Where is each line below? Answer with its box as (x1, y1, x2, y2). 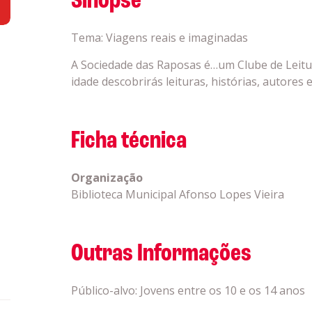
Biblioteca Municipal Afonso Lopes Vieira (70, 187, 284, 202)
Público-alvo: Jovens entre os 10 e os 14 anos (70, 283, 305, 298)
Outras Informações (70, 242, 251, 267)
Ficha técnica (70, 129, 187, 154)
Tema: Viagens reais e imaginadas (70, 30, 248, 45)
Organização (70, 170, 143, 185)
